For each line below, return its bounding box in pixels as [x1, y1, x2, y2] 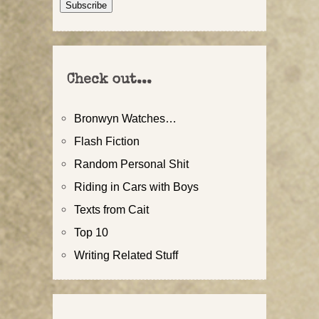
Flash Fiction [74, 134, 140, 147]
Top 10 [74, 225, 108, 239]
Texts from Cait [74, 202, 149, 216]
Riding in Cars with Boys [74, 179, 199, 193]
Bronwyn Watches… [74, 111, 177, 125]
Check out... [67, 73, 152, 88]
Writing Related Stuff [74, 248, 178, 261]
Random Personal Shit [74, 157, 189, 170]
